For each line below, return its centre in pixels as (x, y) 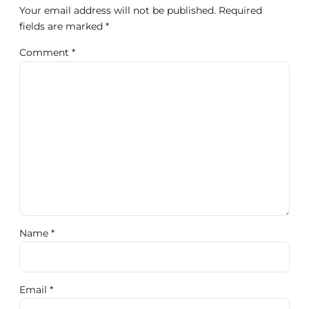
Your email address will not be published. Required (141, 10)
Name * (37, 233)
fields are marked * (64, 26)
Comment (46, 52)
